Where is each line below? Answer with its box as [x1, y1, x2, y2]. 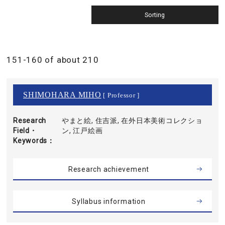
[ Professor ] [101, 92, 140, 99]
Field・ [13, 127, 37, 135]
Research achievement [68, 165, 150, 173]
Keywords [13, 137, 48, 145]
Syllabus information [72, 197, 146, 205]
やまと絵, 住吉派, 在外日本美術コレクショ [61, 117, 203, 125]
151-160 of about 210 [7, 55, 99, 65]
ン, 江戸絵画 [61, 127, 103, 135]
